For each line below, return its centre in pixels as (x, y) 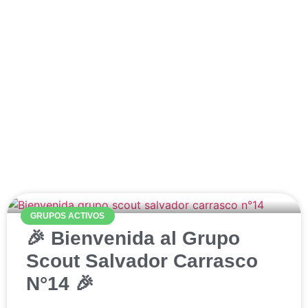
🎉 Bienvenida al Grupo (133, 238)
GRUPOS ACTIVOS (68, 216)
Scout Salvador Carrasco (142, 261)
